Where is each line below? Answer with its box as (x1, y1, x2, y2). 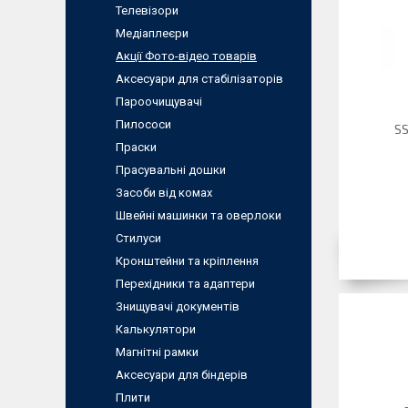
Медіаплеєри (116, 26, 189, 40)
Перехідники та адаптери (116, 277, 255, 291)
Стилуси (116, 231, 161, 245)
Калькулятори (116, 322, 196, 336)
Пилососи (116, 117, 171, 131)
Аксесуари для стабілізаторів (116, 72, 283, 86)
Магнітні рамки (116, 345, 199, 359)
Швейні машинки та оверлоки (116, 209, 281, 222)
